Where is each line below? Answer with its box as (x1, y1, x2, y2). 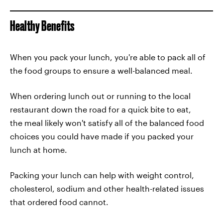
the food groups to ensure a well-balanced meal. (10, 66, 193, 75)
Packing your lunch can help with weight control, (10, 170, 194, 180)
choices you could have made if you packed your (10, 131, 194, 141)
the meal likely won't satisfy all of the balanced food (10, 118, 204, 127)
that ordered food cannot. (10, 197, 109, 207)
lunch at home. (10, 145, 67, 154)
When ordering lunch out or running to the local (10, 91, 191, 101)
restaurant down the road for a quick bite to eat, (10, 105, 191, 114)
